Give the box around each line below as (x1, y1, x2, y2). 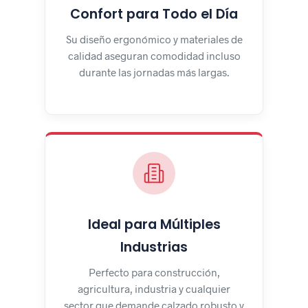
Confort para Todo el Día (70, 4, 238, 23)
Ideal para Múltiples (87, 214, 221, 234)
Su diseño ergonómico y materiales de (65, 32, 243, 45)
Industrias (120, 237, 188, 256)
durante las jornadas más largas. (79, 65, 229, 78)
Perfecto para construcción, (88, 265, 220, 278)
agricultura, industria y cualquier (78, 282, 230, 295)
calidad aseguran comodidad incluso (67, 49, 241, 62)
